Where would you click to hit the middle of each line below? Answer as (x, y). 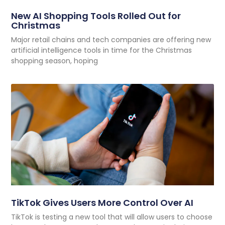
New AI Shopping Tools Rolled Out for (96, 16)
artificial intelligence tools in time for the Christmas (102, 50)
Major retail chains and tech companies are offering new (111, 39)
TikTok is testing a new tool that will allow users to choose (112, 217)
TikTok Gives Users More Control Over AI (102, 202)
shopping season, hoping (55, 61)
